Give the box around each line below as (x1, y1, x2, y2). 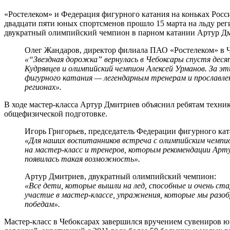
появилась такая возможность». (25, 154, 140, 163)
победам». (25, 199, 60, 208)
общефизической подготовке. (4, 109, 107, 118)
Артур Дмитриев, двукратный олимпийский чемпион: (25, 171, 216, 181)
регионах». (25, 82, 62, 91)
